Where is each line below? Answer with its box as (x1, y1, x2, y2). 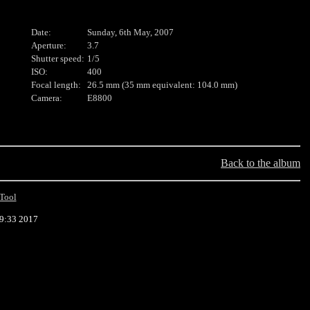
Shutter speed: (31, 54, 84, 64)
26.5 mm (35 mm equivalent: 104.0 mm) (87, 80, 237, 90)
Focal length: (31, 80, 81, 90)
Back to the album (221, 157, 300, 169)
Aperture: (31, 41, 66, 51)
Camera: (31, 93, 62, 103)
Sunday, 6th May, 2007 (87, 28, 174, 37)
